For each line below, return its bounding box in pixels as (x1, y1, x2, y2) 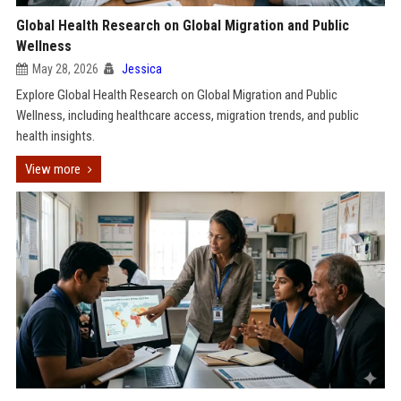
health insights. (15, 128, 95, 144)
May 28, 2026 (31, 62, 98, 76)
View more (24, 161, 81, 177)
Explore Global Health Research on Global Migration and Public (15, 87, 337, 103)
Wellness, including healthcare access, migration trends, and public (15, 107, 359, 124)
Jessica (121, 62, 162, 76)
